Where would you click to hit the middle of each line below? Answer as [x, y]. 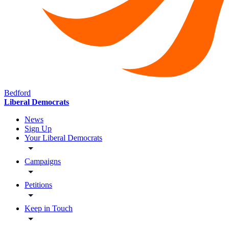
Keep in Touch [49, 209]
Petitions [38, 185]
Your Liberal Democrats [63, 138]
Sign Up [38, 129]
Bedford [17, 93]
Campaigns [43, 162]
